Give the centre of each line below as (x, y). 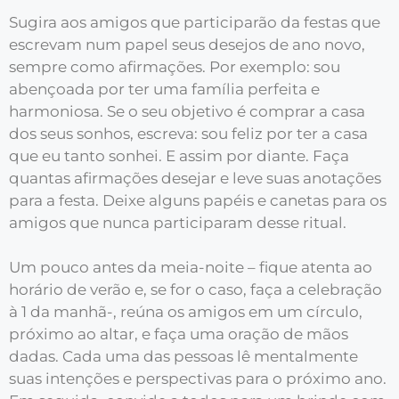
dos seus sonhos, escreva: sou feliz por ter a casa (188, 133)
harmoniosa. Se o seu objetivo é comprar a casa (187, 111)
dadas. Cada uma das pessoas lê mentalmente (183, 356)
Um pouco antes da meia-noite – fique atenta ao (191, 267)
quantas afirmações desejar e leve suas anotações (195, 178)
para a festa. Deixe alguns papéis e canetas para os (198, 200)
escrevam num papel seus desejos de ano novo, (187, 44)
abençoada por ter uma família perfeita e (164, 89)
